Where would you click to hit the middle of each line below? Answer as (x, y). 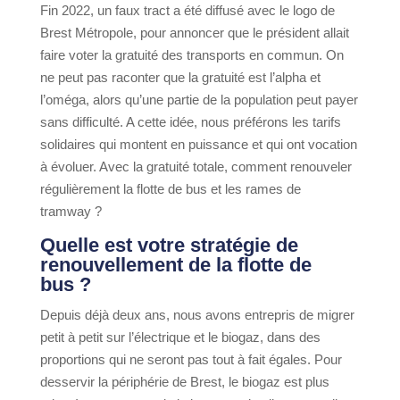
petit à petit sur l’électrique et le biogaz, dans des (180, 337)
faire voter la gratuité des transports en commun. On (192, 55)
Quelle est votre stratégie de (169, 246)
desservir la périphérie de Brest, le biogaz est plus (184, 382)
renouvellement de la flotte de (175, 265)
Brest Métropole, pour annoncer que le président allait (194, 33)
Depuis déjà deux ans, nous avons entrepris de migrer (197, 315)
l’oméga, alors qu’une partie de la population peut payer (199, 100)
